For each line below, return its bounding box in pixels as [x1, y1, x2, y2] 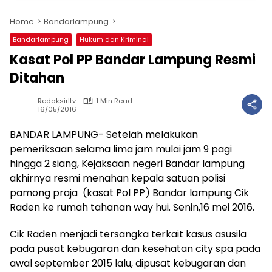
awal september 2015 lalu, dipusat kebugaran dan [10, 256, 246, 270]
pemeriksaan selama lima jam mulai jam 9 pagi [10, 142, 232, 156]
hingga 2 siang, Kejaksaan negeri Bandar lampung [10, 157, 245, 171]
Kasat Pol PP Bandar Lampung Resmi [10, 50, 256, 69]
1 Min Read [96, 96, 132, 106]
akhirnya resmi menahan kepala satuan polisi [10, 171, 225, 185]
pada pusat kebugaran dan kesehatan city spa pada [10, 242, 260, 256]
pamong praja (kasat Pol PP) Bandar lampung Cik [10, 186, 249, 200]
